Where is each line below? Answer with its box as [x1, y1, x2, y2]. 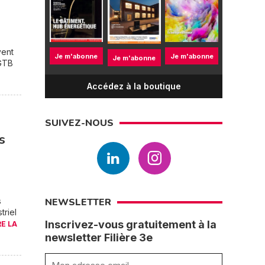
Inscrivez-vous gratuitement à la [45, 218, 216, 231]
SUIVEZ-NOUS [45, 117, 114, 130]
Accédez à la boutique [86, 81, 181, 91]
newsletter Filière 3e [45, 231, 153, 244]
